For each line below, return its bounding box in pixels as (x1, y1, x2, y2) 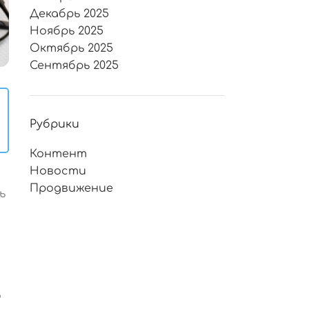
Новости (29, 165, 86, 178)
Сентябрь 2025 (29, 59, 119, 72)
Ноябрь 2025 (29, 25, 103, 38)
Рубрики (29, 118, 79, 131)
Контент (29, 148, 87, 161)
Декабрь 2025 (29, 8, 109, 21)
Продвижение (29, 182, 113, 195)
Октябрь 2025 (29, 42, 113, 55)
